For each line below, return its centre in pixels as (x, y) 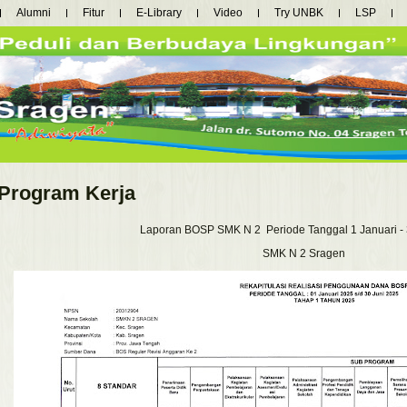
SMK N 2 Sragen (304, 253)
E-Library (159, 13)
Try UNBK (299, 13)
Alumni (34, 13)
